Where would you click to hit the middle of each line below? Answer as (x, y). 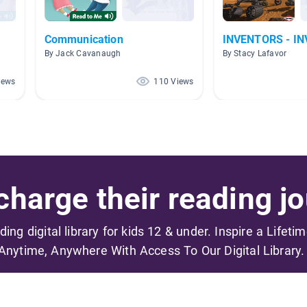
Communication (84, 40)
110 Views (174, 82)
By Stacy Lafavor (255, 54)
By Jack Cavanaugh (83, 54)
